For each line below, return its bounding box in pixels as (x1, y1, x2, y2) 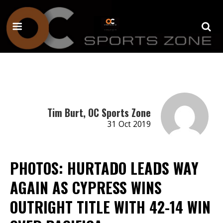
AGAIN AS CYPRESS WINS (10, 176, 162, 199)
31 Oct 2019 (107, 118, 151, 129)
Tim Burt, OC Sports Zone (47, 105, 151, 120)
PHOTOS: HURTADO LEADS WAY (10, 156, 199, 179)
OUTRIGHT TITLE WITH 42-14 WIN (10, 195, 211, 218)
